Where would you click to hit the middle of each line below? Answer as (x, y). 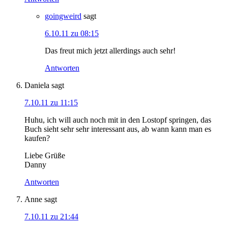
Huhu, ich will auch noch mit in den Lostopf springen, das (118, 120)
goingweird (63, 16)
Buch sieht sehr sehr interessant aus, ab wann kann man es (118, 129)
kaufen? (37, 138)
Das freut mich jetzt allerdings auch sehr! (110, 50)
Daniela (37, 85)
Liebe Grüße (45, 155)
